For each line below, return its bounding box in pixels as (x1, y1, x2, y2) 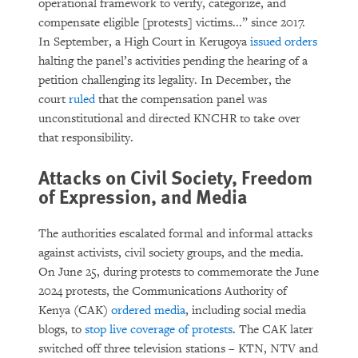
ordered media (111, 303, 185, 318)
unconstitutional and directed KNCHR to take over (38, 111, 300, 126)
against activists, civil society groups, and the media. (38, 245, 304, 261)
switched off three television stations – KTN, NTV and (38, 341, 318, 356)
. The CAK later (233, 322, 313, 337)
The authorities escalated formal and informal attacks (38, 226, 312, 241)
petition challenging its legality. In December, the (38, 73, 291, 88)
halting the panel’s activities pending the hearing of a (38, 54, 308, 69)
